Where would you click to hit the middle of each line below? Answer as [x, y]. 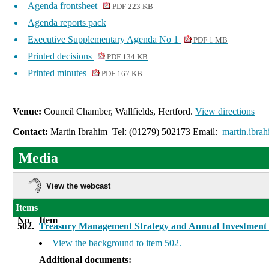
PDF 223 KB [132, 7]
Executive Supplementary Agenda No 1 [104, 40]
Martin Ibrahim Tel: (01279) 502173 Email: [137, 132]
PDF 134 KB [127, 57]
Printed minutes [58, 73]
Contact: [32, 132]
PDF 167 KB [121, 74]
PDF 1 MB [210, 41]
